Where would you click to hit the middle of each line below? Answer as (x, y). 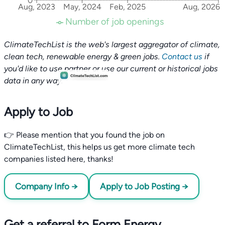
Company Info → (46, 186)
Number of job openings (115, 22)
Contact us (182, 57)
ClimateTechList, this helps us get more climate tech (99, 147)
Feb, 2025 (128, 7)
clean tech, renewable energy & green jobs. (83, 57)
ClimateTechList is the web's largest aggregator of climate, (112, 44)
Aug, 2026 (201, 7)
